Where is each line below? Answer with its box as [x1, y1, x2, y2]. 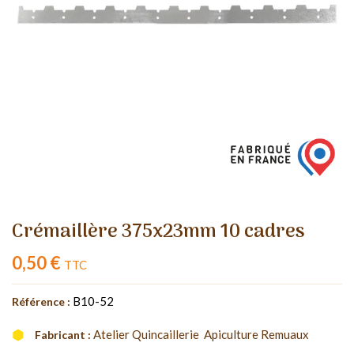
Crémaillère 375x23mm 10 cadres [12, 216, 305, 247]
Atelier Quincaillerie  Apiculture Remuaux [93, 326, 309, 341]
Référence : [12, 294, 70, 308]
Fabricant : [35, 327, 91, 341]
